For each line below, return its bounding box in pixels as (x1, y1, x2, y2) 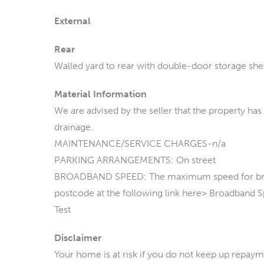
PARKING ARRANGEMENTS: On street (54, 154, 216, 166)
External (54, 15, 91, 27)
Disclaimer (54, 232, 101, 243)
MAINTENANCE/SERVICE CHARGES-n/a (54, 138, 226, 149)
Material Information (54, 88, 147, 100)
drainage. (54, 121, 93, 133)
